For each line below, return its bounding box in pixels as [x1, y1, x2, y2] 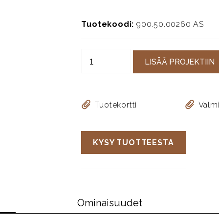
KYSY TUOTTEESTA [93, 138, 174, 148]
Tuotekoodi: [81, 20, 134, 29]
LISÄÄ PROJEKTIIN [145, 57, 215, 66]
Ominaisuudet [77, 197, 142, 209]
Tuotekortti [95, 100, 137, 109]
